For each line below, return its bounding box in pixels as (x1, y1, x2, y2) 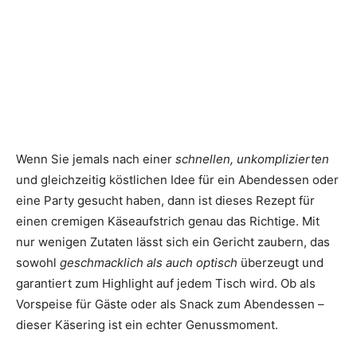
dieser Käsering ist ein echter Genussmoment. (16, 316, 278, 332)
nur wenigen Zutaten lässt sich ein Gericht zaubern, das (16, 233, 330, 249)
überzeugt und (237, 254, 324, 270)
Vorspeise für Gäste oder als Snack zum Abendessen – (16, 296, 324, 312)
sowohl (16, 254, 60, 270)
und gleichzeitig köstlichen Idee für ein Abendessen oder (16, 171, 339, 187)
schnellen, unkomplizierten (175, 151, 329, 167)
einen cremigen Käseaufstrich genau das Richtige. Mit (16, 213, 320, 229)
